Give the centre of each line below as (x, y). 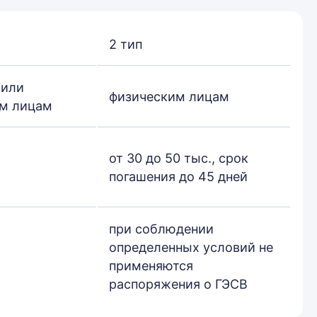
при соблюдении (161, 229)
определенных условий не (191, 247)
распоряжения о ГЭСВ (178, 284)
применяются (151, 266)
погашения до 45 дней (178, 177)
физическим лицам (169, 97)
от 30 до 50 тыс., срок (179, 158)
